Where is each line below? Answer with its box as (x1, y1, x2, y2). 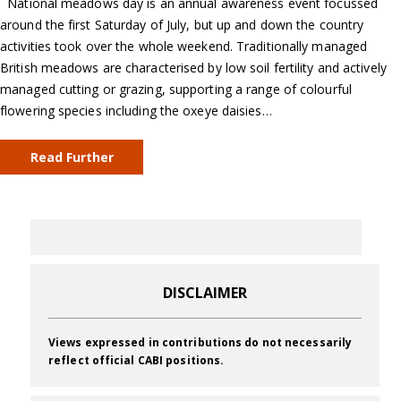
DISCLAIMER (162, 283, 248, 303)
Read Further (30, 149, 114, 166)
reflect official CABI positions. (48, 353, 225, 369)
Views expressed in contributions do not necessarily (48, 335, 353, 351)
